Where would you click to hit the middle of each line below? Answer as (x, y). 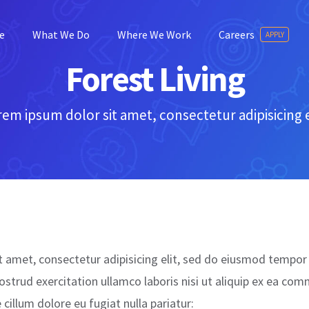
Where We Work (154, 34)
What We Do (61, 34)
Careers (237, 34)
